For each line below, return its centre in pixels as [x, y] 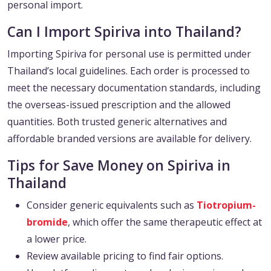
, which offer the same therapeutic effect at [165, 222]
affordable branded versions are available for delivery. [129, 139]
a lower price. [57, 239]
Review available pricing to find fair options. [125, 256]
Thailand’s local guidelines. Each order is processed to [129, 71]
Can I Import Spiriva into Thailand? [124, 32]
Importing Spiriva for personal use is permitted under [129, 54]
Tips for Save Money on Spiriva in [119, 166]
